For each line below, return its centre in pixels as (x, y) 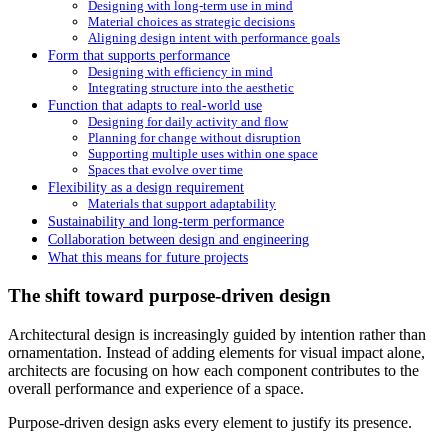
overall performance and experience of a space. (156, 388)
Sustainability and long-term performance (166, 221)
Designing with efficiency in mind (180, 72)
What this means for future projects (148, 257)
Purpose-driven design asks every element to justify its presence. (210, 422)
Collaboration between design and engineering (178, 239)
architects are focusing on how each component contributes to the (213, 370)
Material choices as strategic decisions (191, 22)
